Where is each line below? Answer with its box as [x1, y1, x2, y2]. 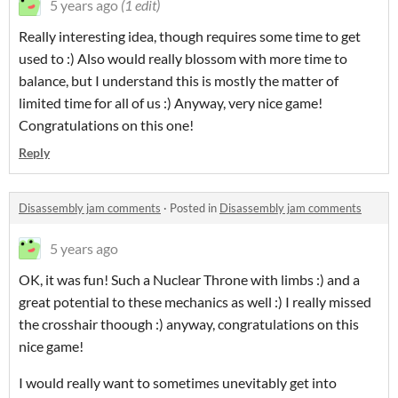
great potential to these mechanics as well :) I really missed [19, 293, 371, 311]
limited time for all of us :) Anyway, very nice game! [19, 94, 322, 112]
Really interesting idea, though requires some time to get [19, 28, 361, 45]
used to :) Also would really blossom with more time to [19, 50, 347, 68]
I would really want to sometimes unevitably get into [19, 374, 337, 392]
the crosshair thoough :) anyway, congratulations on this [19, 315, 359, 333]
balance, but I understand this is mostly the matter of [19, 72, 338, 90]
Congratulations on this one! [19, 116, 194, 134]
